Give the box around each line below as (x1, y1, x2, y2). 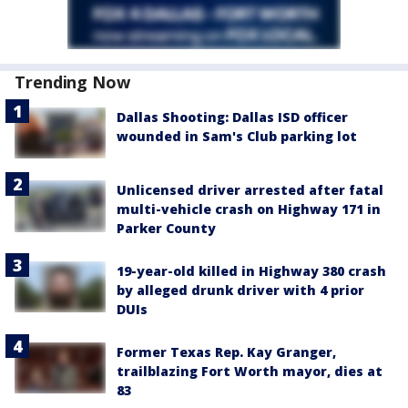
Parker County (117, 219, 216, 238)
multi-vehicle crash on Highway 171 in (117, 200, 381, 219)
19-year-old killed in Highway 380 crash (117, 262, 386, 280)
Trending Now (15, 70, 130, 93)
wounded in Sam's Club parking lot (117, 127, 357, 145)
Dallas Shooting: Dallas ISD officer (117, 107, 348, 126)
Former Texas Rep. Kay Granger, (117, 343, 336, 362)
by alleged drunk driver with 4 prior (117, 281, 364, 300)
